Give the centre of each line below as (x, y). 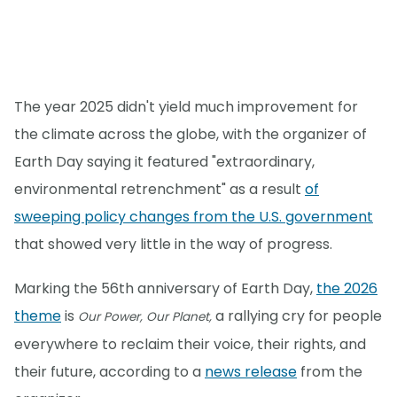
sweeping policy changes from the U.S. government (194, 217)
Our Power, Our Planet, (145, 317)
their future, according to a (109, 372)
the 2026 (347, 289)
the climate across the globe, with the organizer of (191, 135)
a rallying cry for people (297, 316)
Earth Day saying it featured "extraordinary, (164, 162)
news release (251, 372)
